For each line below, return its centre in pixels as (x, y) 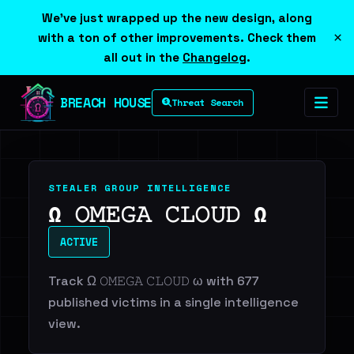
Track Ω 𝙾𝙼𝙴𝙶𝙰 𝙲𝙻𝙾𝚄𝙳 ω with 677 (154, 281)
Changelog (215, 57)
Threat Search (207, 102)
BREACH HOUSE (106, 102)
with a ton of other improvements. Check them (177, 38)
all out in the (143, 57)
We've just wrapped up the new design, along (177, 18)
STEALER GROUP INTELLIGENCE (140, 188)
